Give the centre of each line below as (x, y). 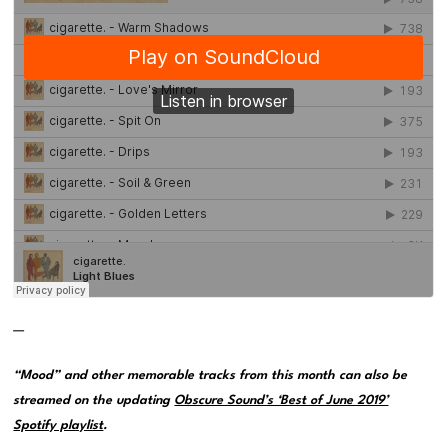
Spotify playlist (58, 425)
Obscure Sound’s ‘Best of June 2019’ (281, 400)
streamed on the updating (94, 400)
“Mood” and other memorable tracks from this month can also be (210, 375)
